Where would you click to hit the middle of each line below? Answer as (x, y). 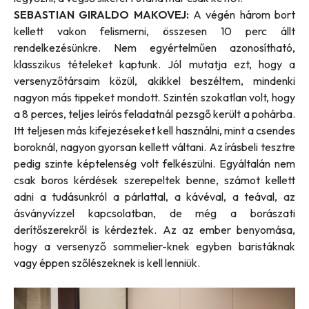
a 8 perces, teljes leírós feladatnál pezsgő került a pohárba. (154, 113)
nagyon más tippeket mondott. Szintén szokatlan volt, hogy (154, 97)
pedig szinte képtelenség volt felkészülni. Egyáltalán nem (154, 163)
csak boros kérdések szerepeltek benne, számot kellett (154, 180)
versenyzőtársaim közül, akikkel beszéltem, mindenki (154, 80)
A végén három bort (244, 14)
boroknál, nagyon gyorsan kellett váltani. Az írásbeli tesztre (154, 147)
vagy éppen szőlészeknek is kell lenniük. (107, 262)
